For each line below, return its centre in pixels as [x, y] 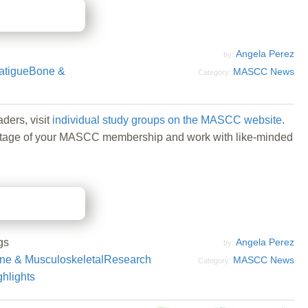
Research [127, 259]
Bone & [47, 71]
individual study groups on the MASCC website [167, 120]
